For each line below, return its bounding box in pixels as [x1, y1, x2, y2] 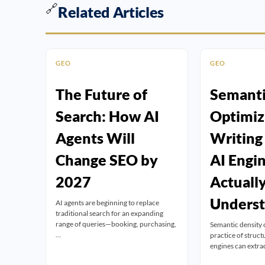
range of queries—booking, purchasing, [56, 219, 176, 229]
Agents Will [56, 129, 135, 147]
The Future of [56, 85, 147, 104]
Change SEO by [56, 151, 158, 169]
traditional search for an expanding [56, 209, 163, 218]
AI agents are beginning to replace [56, 198, 159, 208]
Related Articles [58, 2, 164, 21]
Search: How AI [56, 107, 159, 125]
